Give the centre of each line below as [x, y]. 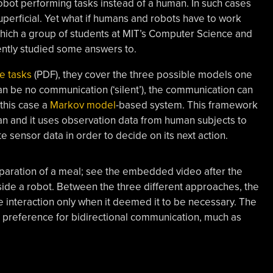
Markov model [83, 105]
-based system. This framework [186, 105]
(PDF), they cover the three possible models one [142, 75]
